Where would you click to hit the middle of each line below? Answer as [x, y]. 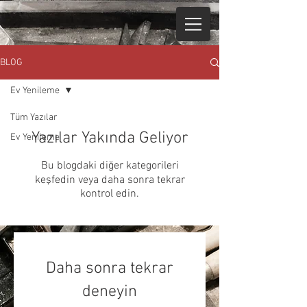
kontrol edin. [110, 194]
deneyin [110, 292]
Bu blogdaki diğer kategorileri [110, 166]
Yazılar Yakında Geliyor [110, 138]
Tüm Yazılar [34, 118]
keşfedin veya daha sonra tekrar [110, 180]
